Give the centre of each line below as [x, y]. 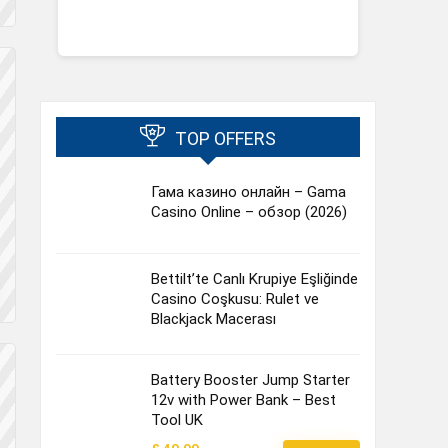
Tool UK [177, 420]
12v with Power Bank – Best [243, 400]
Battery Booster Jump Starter [250, 380]
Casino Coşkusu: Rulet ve [235, 299]
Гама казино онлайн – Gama [248, 192]
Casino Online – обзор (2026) [249, 212]
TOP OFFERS [225, 139]
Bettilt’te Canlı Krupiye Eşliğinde [254, 279]
